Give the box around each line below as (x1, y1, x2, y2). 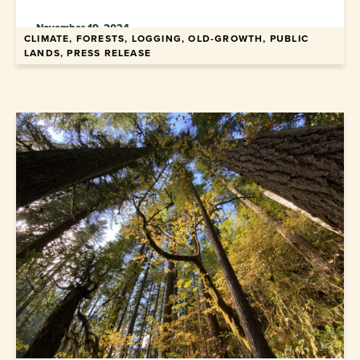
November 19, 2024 (36, 20, 129, 36)
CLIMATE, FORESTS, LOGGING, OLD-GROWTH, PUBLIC (24, 31, 309, 47)
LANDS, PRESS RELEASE (24, 46, 151, 61)
